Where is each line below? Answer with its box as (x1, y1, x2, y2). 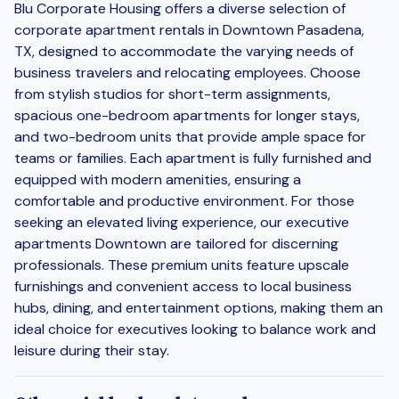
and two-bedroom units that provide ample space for (14, 126, 366, 146)
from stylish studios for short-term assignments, (14, 84, 330, 103)
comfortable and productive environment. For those (14, 191, 354, 210)
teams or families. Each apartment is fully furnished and (14, 148, 371, 167)
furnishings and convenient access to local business (14, 276, 352, 296)
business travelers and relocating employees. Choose (14, 62, 361, 82)
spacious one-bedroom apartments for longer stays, (14, 105, 360, 125)
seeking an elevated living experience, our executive (14, 212, 349, 232)
